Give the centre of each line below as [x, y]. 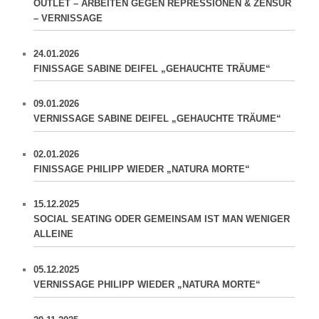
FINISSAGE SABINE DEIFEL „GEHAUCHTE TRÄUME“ [152, 68]
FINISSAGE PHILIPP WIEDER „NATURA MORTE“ [142, 169]
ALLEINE [54, 234]
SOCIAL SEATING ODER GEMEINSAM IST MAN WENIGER [162, 219]
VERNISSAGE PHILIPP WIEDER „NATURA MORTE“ [147, 285]
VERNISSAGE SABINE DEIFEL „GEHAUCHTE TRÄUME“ [158, 119]
